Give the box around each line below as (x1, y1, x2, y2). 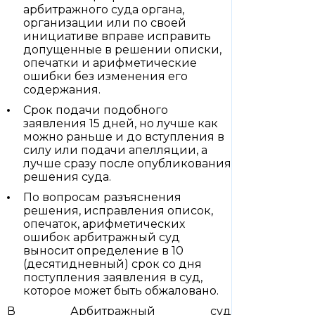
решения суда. (23, 170, 111, 184)
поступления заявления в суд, (23, 271, 202, 284)
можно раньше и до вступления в (23, 130, 224, 143)
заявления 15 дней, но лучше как (23, 117, 218, 130)
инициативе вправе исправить (23, 30, 211, 43)
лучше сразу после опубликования (23, 157, 231, 170)
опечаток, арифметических (23, 217, 185, 231)
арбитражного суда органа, (23, 3, 184, 16)
